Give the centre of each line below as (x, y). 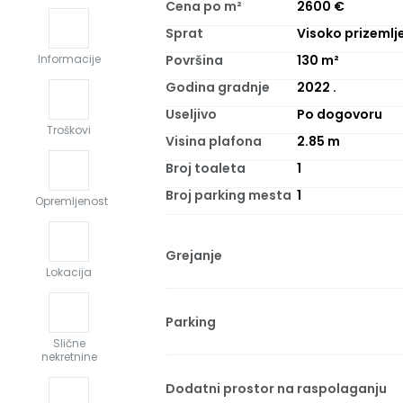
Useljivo (191, 114)
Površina (194, 60)
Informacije (69, 59)
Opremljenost (72, 201)
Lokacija (69, 273)
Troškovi (69, 130)
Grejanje (194, 255)
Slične (69, 344)
